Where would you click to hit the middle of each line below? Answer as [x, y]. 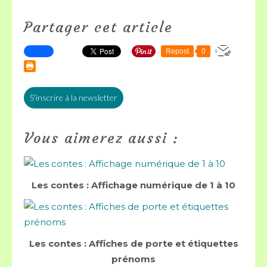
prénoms [133, 259]
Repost [177, 51]
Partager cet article [98, 27]
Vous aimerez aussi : [101, 138]
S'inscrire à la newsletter [74, 97]
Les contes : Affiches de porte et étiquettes [133, 243]
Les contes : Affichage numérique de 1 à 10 [133, 185]
